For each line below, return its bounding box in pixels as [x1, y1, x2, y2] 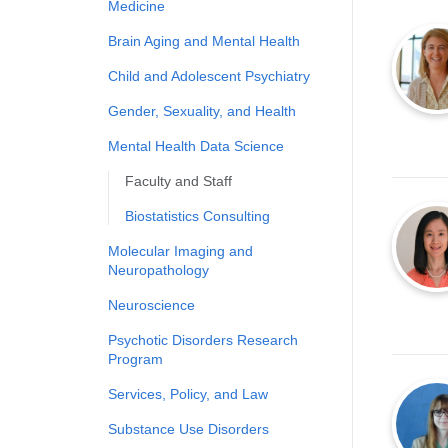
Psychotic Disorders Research [108, 332, 298, 348]
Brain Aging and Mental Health [108, 33, 300, 49]
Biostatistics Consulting [125, 208, 270, 224]
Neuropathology [108, 262, 209, 278]
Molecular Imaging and [108, 243, 253, 259]
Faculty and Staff [125, 173, 232, 189]
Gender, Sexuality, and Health [108, 103, 296, 119]
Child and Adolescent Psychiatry [108, 68, 310, 84]
